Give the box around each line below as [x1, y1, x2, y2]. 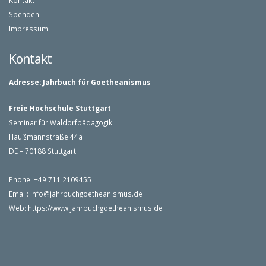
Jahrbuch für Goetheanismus [43, 77, 151, 87]
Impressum [9, 24, 48, 33]
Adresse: [9, 77, 41, 87]
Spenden [9, 9, 39, 19]
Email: [9, 189, 30, 198]
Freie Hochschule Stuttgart [9, 103, 111, 113]
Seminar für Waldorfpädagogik [9, 118, 112, 127]
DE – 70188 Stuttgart [9, 146, 76, 156]
